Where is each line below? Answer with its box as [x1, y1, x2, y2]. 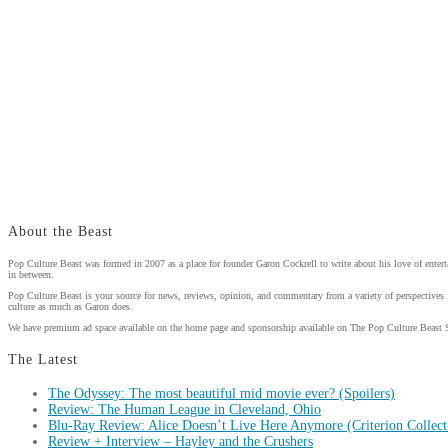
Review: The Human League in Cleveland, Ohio [48, 402, 321, 418]
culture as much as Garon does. [8, 301, 133, 313]
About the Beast [8, 223, 113, 239]
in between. [8, 269, 54, 281]
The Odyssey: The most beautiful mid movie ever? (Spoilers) [48, 386, 395, 402]
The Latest [8, 351, 78, 367]
